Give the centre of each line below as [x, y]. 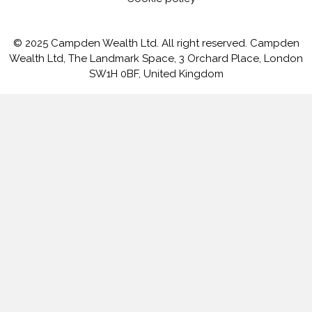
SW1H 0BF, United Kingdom [156, 74]
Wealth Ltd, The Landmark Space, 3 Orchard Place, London [156, 59]
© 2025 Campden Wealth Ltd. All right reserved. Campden [156, 44]
